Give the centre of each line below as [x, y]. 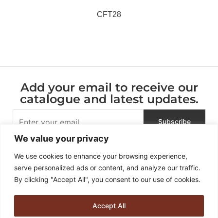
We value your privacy [62, 138]
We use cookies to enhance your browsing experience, [101, 156]
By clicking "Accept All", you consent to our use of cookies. [107, 179]
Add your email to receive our [109, 87]
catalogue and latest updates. [109, 99]
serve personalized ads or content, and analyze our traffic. [107, 167]
